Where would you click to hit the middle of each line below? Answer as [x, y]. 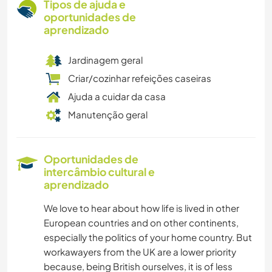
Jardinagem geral [105, 60]
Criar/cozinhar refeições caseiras [140, 78]
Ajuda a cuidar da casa [117, 97]
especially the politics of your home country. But [148, 237]
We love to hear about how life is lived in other [141, 208]
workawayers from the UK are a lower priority [140, 252]
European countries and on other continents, [141, 223]
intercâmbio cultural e [99, 172]
